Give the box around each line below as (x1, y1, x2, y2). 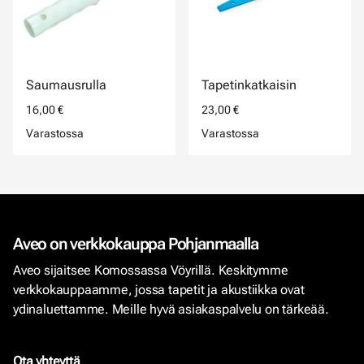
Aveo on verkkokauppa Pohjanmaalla (13, 234, 258, 253)
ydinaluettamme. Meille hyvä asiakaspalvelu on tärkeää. (13, 301, 329, 317)
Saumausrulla (26, 76, 106, 93)
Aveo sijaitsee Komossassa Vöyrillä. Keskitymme (13, 262, 288, 278)
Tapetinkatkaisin (201, 76, 297, 93)
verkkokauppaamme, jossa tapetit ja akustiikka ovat (13, 282, 305, 297)
